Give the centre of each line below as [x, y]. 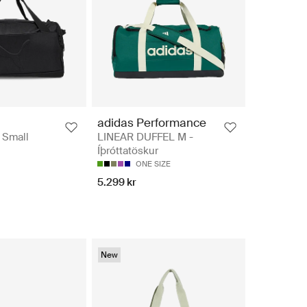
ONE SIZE [153, 164]
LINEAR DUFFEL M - [145, 137]
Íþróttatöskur [128, 151]
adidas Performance [152, 123]
